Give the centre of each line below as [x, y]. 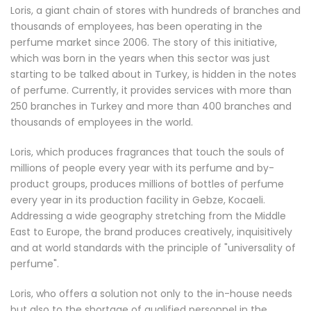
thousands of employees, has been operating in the [136, 26]
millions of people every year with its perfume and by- [142, 168]
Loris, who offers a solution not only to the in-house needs [151, 294]
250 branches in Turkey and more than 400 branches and [151, 106]
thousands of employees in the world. [102, 122]
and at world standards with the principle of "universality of [153, 248]
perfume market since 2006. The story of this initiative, [144, 42]
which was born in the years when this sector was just [140, 58]
